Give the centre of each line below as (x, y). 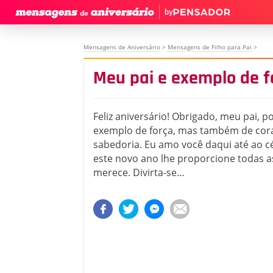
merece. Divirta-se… (139, 172)
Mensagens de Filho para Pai (210, 47)
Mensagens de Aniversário (122, 47)
